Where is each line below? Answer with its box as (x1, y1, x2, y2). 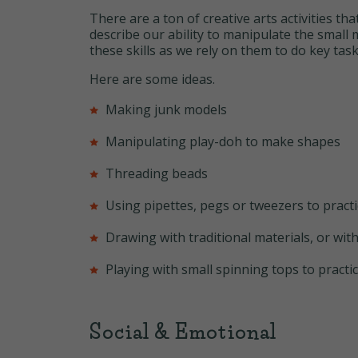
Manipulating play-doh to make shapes (105, 133, 340, 151)
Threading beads (105, 165, 208, 183)
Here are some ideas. (89, 70, 215, 89)
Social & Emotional (89, 320, 277, 344)
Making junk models (105, 101, 227, 119)
